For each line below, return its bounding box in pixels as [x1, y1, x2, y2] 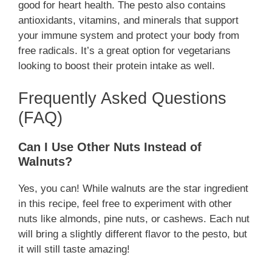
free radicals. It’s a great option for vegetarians [18, 44, 231, 56]
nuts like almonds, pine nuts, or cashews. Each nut [18, 213, 250, 225]
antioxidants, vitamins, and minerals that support [18, 14, 239, 26]
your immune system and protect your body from [18, 29, 239, 41]
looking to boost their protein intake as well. [18, 59, 215, 72]
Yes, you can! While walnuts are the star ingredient [18, 183, 248, 195]
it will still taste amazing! [18, 243, 130, 256]
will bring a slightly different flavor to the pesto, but [18, 228, 247, 240]
